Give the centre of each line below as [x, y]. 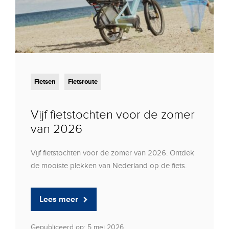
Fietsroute [83, 82]
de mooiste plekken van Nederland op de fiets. [109, 165]
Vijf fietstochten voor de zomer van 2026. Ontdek [112, 153]
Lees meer [59, 199]
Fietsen [45, 82]
